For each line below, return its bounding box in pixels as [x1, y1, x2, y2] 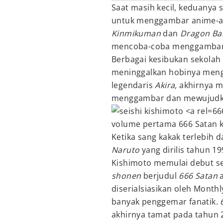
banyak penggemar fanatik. [111, 196, 221, 207]
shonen [111, 170, 141, 181]
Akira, [155, 80, 177, 91]
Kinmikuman [111, 28, 161, 39]
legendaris [111, 80, 155, 91]
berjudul [141, 170, 179, 181]
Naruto [111, 144, 140, 155]
